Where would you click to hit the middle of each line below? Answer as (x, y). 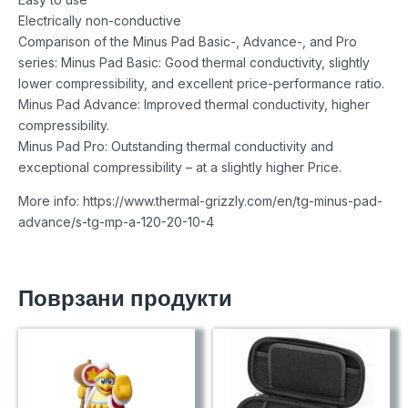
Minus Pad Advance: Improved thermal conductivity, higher (194, 104)
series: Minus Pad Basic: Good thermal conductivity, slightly (194, 62)
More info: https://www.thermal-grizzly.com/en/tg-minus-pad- (200, 200)
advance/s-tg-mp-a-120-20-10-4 (116, 221)
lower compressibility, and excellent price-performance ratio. (201, 83)
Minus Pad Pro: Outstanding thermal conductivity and (176, 146)
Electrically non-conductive (100, 20)
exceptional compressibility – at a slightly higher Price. (180, 167)
